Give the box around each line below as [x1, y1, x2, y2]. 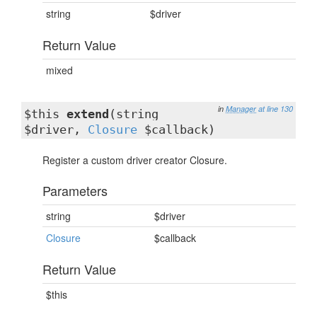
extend [67, 107, 109, 121]
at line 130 [258, 103, 293, 114]
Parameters [42, 181, 108, 200]
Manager [226, 103, 256, 114]
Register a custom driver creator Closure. [42, 153, 227, 167]
